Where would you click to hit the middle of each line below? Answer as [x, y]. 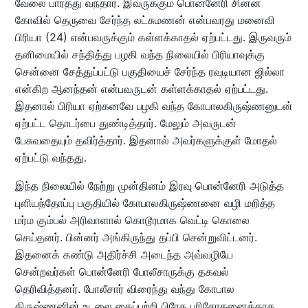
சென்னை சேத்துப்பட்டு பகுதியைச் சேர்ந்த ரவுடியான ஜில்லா [150, 71]
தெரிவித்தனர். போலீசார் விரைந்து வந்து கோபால [124, 288]
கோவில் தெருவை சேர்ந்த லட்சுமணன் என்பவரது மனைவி [145, 20]
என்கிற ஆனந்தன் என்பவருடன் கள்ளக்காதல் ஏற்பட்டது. [141, 88]
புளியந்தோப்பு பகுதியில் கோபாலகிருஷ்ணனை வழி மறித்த [145, 202]
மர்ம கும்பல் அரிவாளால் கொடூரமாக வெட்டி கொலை [132, 220]
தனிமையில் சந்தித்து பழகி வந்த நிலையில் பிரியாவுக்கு [140, 54]
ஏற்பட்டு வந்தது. [51, 157]
